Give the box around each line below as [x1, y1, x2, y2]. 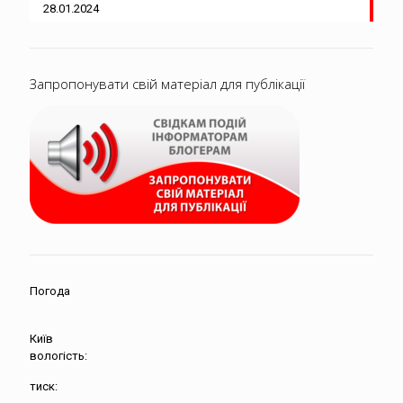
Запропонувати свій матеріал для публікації [30, 75, 305, 94]
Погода [30, 284, 70, 299]
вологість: [30, 349, 87, 363]
